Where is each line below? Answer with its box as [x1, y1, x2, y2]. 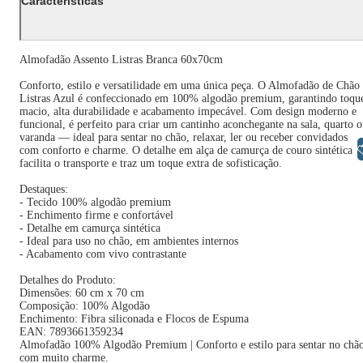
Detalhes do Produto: [19, 274, 116, 286]
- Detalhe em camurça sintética [19, 222, 160, 234]
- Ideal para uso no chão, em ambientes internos [19, 235, 238, 247]
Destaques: [19, 183, 68, 195]
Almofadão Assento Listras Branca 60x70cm [19, 53, 223, 66]
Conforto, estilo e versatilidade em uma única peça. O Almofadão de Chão [19, 79, 360, 92]
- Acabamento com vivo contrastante [19, 248, 186, 260]
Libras [296, 141, 335, 156]
